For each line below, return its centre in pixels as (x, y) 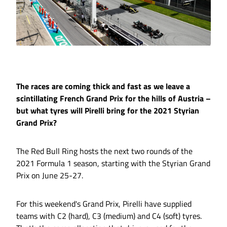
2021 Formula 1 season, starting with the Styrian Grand (113, 163)
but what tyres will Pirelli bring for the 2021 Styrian (108, 111)
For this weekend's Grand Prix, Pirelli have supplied (104, 204)
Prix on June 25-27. (50, 176)
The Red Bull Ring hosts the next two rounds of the (104, 151)
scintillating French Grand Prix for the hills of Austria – (113, 99)
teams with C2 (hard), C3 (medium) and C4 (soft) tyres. (109, 216)
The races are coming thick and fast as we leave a (103, 86)
